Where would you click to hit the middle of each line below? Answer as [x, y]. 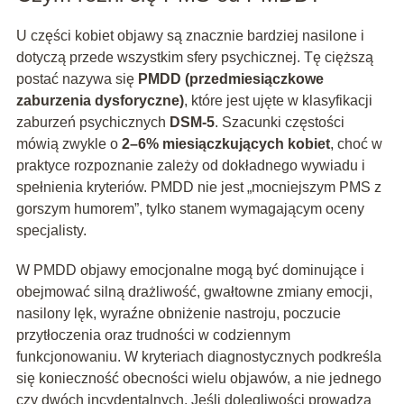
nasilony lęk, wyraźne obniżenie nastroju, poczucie [178, 314]
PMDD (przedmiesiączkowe [230, 79]
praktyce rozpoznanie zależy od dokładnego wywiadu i [190, 166]
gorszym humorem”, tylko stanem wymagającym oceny [190, 209]
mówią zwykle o [69, 144]
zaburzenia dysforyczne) [100, 101]
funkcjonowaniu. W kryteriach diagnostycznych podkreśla [198, 357]
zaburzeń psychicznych [92, 123]
